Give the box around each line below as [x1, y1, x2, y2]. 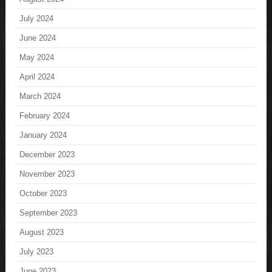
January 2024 [19, 131, 67, 140]
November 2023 [19, 169, 75, 179]
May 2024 [19, 53, 55, 63]
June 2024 [19, 33, 56, 43]
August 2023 [19, 228, 64, 237]
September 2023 [19, 208, 78, 218]
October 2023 [19, 189, 67, 199]
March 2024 [19, 92, 61, 101]
